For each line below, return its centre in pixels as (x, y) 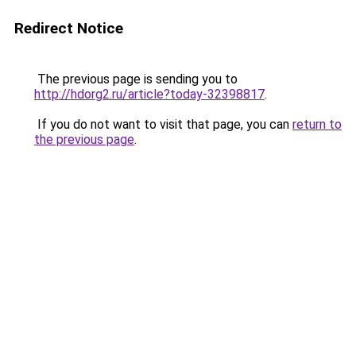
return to (317, 124)
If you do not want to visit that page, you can (163, 124)
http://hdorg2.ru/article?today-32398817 (149, 94)
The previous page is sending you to (136, 79)
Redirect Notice (69, 28)
